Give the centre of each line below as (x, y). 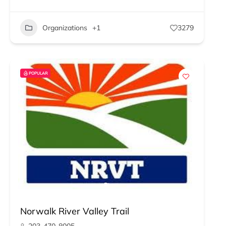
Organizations (65, 27)
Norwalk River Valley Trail (75, 211)
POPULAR (38, 73)
